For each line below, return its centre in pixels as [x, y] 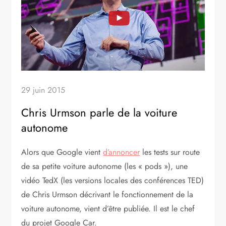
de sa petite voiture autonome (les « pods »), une [105, 166]
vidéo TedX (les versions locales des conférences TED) [113, 181]
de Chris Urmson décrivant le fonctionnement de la [107, 195]
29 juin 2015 [43, 90]
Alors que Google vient [62, 152]
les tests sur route [170, 152]
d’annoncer [122, 152]
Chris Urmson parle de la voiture [99, 113]
